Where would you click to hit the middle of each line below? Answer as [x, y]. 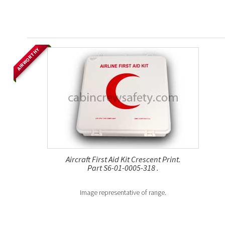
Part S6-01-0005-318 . [123, 168]
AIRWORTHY [28, 59]
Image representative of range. [123, 193]
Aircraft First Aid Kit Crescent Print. [123, 159]
